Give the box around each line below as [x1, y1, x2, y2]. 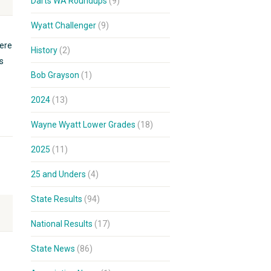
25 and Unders [31, 169, 86, 179]
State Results [31, 194, 82, 204]
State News [31, 244, 75, 253]
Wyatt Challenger [31, 21, 96, 30]
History [31, 45, 57, 55]
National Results [31, 219, 93, 229]
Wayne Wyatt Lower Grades [31, 120, 135, 129]
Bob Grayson [31, 70, 79, 80]
